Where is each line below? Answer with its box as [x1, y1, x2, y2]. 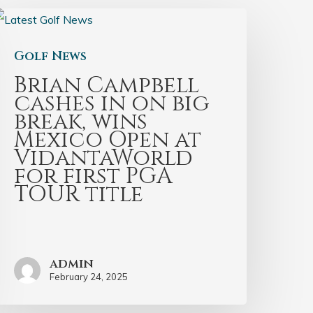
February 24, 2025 [50, 271, 129, 283]
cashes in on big [14, 89, 210, 119]
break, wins [14, 107, 148, 138]
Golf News [14, 48, 87, 66]
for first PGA [14, 161, 173, 192]
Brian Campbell [14, 71, 200, 101]
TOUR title [14, 180, 144, 210]
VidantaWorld [14, 143, 194, 174]
